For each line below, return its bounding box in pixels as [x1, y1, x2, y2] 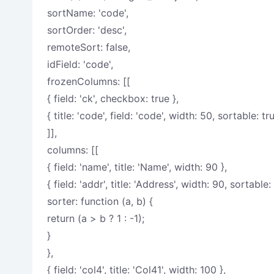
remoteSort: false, [46, 41, 130, 53]
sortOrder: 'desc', [46, 24, 127, 36]
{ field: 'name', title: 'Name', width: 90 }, [46, 161, 227, 173]
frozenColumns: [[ [46, 75, 130, 87]
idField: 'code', [46, 58, 113, 70]
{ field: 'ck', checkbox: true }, [46, 92, 179, 105]
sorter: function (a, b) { [46, 195, 153, 207]
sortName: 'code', [46, 7, 128, 19]
